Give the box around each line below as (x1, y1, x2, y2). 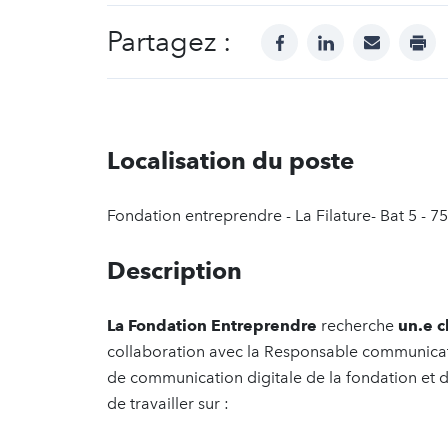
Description (107, 256, 242, 285)
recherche (317, 316, 398, 335)
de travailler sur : (107, 394, 229, 413)
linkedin (325, 25, 383, 45)
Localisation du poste (107, 146, 354, 175)
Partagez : (107, 25, 231, 58)
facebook (279, 25, 349, 45)
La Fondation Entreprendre (107, 316, 317, 335)
